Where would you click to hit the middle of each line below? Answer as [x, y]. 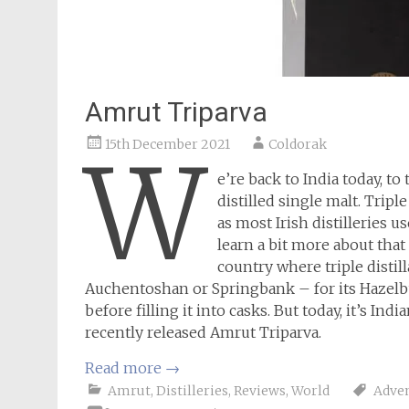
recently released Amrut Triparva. [203, 332]
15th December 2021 [168, 144]
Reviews [260, 391]
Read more [125, 368]
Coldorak [298, 144]
